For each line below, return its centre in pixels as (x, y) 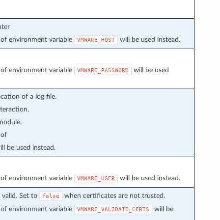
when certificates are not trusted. (113, 195)
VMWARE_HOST (96, 40)
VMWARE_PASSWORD (103, 70)
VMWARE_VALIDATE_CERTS (113, 209)
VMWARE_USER (96, 178)
